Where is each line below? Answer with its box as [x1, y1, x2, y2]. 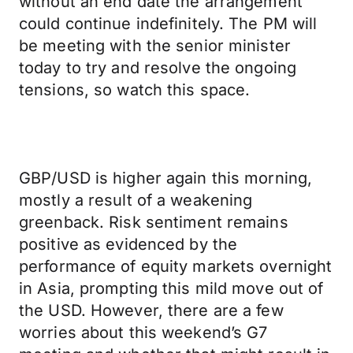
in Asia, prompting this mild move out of [19, 279, 324, 298]
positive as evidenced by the [19, 235, 238, 254]
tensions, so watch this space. [19, 80, 251, 99]
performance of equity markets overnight [19, 257, 333, 276]
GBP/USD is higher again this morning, [19, 169, 313, 188]
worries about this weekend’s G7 [19, 323, 268, 342]
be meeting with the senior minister [19, 36, 291, 55]
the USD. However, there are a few [19, 301, 284, 320]
